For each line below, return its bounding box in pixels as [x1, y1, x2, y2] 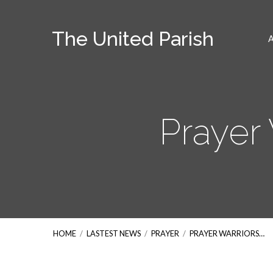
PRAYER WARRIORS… [190, 229, 264, 238]
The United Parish [52, 27, 214, 50]
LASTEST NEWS [87, 229, 141, 238]
